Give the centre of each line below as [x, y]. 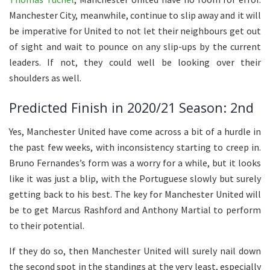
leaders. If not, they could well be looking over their [135, 62]
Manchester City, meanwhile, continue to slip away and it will [135, 15]
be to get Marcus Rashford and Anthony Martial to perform [135, 209]
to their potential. [47, 225]
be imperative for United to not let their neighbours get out [135, 31]
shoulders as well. [45, 78]
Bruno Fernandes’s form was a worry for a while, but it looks [135, 162]
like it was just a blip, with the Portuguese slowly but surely [135, 178]
